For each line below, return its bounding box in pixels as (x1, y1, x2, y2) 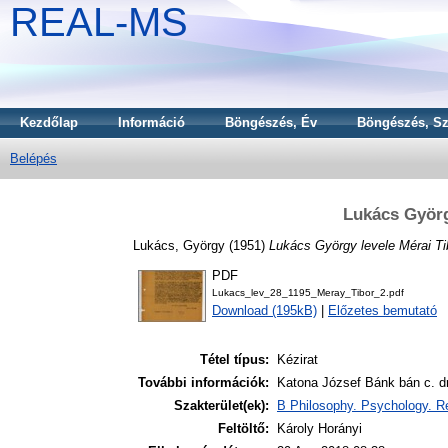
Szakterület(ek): (174, 398, 269, 414)
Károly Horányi (277, 421, 362, 437)
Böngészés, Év (225, 115, 317, 130)
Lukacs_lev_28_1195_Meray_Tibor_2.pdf (212, 287, 404, 299)
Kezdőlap (20, 115, 78, 130)
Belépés (10, 151, 57, 166)
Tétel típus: (200, 352, 269, 368)
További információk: (138, 375, 269, 391)
